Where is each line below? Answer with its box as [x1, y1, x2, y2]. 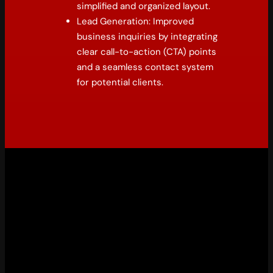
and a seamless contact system [77, 60, 214, 73]
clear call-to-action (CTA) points [77, 45, 217, 58]
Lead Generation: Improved [77, 15, 194, 27]
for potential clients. [77, 76, 164, 88]
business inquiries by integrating [77, 30, 218, 43]
